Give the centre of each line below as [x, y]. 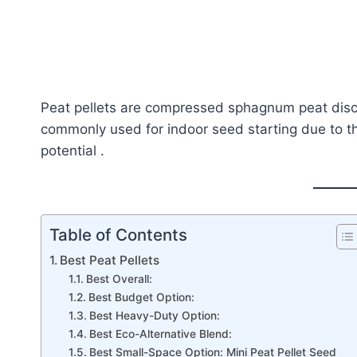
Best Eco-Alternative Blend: [160, 334]
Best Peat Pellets [110, 261]
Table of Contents [118, 235]
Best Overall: [119, 279]
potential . [73, 151]
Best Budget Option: [141, 298]
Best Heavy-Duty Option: [154, 316]
